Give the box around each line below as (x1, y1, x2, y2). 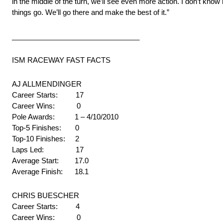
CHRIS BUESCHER (12, 191, 79, 200)
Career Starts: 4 (12, 202, 80, 211)
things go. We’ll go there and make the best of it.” (12, 8, 169, 17)
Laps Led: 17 (12, 145, 84, 154)
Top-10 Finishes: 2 (12, 134, 79, 143)
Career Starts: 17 (12, 91, 84, 100)
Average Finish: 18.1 (12, 167, 89, 176)
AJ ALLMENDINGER (12, 80, 82, 89)
